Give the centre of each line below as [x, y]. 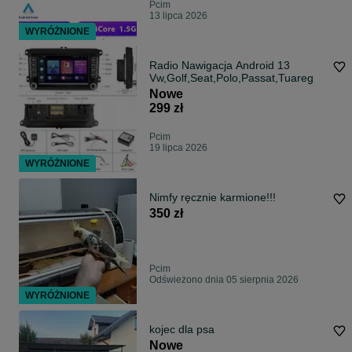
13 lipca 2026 [178, 16]
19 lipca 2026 [178, 148]
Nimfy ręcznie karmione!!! [213, 198]
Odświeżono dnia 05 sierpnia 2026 [224, 280]
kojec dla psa [182, 330]
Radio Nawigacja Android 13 [220, 66]
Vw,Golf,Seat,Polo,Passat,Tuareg [231, 78]
